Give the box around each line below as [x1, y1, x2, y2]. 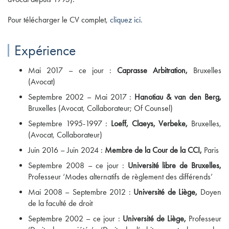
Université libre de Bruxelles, [127, 161, 222, 171]
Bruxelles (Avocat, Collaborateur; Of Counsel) [28, 103, 173, 113]
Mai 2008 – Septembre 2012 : [28, 187, 134, 197]
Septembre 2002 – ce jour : [28, 214, 123, 224]
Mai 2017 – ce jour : [28, 65, 117, 76]
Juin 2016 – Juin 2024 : [28, 145, 105, 155]
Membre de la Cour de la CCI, [105, 145, 202, 155]
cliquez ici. [110, 15, 143, 25]
